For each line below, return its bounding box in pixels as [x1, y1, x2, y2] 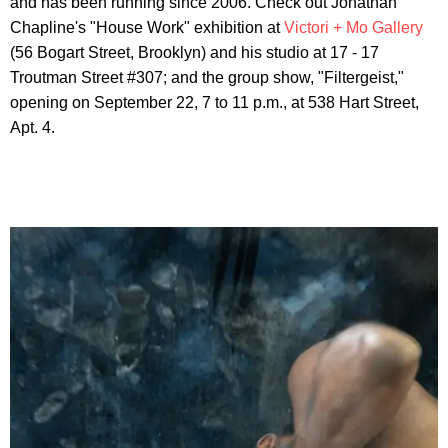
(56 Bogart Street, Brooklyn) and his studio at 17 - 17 [10, 43, 379, 61]
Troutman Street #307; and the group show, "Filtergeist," [10, 68, 404, 86]
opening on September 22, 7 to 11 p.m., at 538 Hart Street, [10, 93, 419, 111]
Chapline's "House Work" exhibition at [10, 18, 284, 36]
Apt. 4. [10, 118, 55, 136]
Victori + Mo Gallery [284, 18, 423, 36]
